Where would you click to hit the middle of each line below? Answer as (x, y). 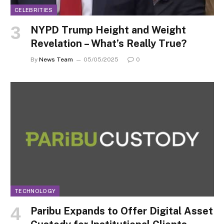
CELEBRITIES (34, 10)
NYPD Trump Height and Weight (108, 30)
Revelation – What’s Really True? (108, 44)
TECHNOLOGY (35, 191)
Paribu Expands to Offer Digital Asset (122, 211)
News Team (56, 60)
